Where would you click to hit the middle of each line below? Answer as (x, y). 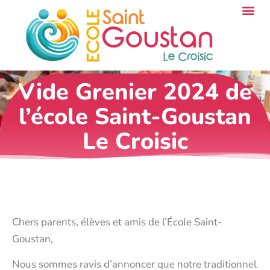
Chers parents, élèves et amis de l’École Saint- (117, 222)
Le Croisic (135, 141)
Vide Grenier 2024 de (135, 92)
